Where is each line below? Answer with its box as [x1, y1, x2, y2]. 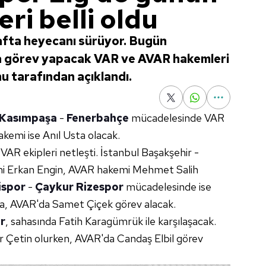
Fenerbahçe [66, 111, 129, 125]
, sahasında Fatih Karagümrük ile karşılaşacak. [5, 214, 216, 228]
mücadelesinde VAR [129, 111, 224, 125]
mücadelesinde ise [123, 180, 211, 194]
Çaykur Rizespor [35, 180, 123, 194]
